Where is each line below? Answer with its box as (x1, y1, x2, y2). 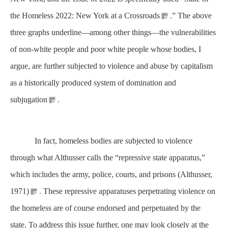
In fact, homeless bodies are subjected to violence (10, 136, 192, 145)
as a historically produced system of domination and (10, 78, 176, 87)
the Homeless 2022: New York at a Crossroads (10, 11, 160, 20)
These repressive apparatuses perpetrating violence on (41, 187, 215, 195)
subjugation (10, 95, 47, 104)
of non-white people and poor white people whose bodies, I (10, 45, 201, 53)
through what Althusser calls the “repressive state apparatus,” (10, 153, 205, 162)
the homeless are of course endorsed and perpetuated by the (10, 204, 201, 212)
